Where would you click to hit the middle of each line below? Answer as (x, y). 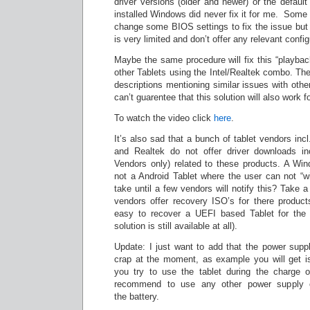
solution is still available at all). (176, 226)
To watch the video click (164, 118)
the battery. (137, 297)
